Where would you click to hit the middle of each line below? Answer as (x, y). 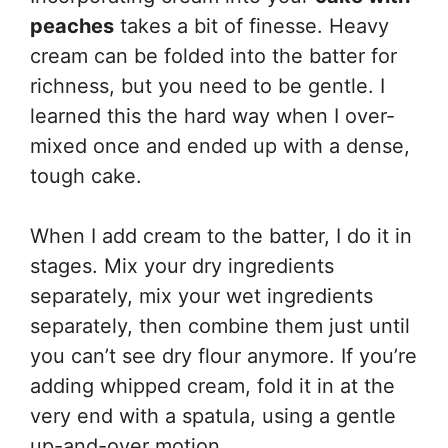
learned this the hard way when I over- (212, 116)
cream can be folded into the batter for (213, 56)
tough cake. (86, 176)
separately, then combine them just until (220, 326)
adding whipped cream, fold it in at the (212, 386)
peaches (72, 26)
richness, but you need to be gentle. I (207, 86)
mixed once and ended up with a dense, (220, 146)
